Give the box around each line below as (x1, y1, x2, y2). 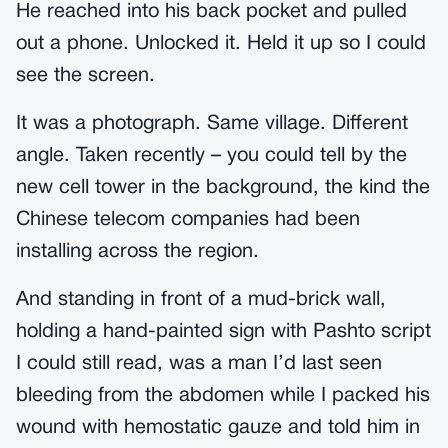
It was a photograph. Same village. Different (16, 115, 408, 133)
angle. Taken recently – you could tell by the (16, 147, 407, 165)
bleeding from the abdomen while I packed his (16, 387, 430, 405)
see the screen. (16, 67, 155, 85)
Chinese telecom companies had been (16, 211, 360, 229)
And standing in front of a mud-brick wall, (16, 291, 386, 309)
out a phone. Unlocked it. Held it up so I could (16, 35, 426, 53)
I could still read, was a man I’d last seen (16, 355, 382, 373)
